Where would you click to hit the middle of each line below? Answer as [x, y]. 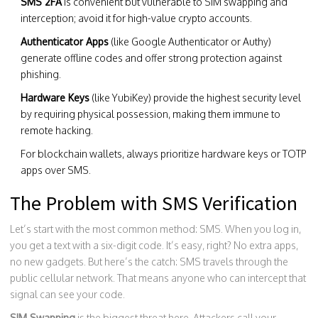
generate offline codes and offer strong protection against [151, 58]
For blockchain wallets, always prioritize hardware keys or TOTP [164, 154]
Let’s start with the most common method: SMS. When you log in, [155, 229]
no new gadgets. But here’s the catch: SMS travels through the [149, 262]
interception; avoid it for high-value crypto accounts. [136, 18]
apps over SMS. [56, 170]
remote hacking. [57, 130]
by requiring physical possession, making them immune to [150, 114]
